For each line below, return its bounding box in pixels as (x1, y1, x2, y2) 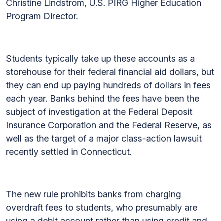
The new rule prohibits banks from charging (6, 189, 181, 199)
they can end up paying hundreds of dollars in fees (6, 80, 211, 90)
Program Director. (6, 11, 78, 21)
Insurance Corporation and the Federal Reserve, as (6, 120, 212, 130)
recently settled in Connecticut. (6, 147, 132, 157)
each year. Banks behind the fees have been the (6, 93, 199, 104)
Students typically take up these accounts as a (6, 53, 195, 64)
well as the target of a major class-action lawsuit (6, 133, 202, 144)
